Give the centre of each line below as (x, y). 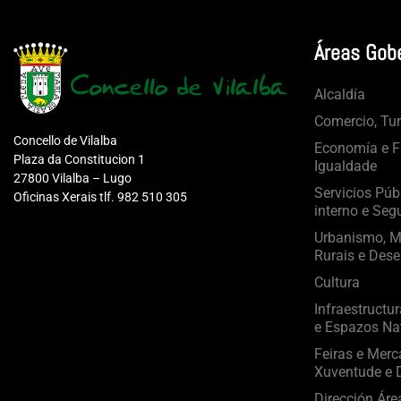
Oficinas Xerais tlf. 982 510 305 (100, 196)
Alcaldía (340, 95)
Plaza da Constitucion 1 (79, 159)
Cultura (337, 283)
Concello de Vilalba (65, 140)
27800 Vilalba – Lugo (73, 178)
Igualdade (346, 166)
